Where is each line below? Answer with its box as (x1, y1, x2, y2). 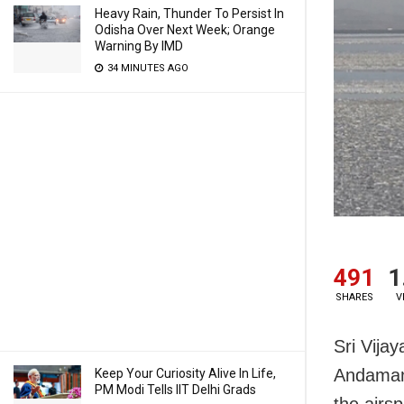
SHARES (335, 291, 373, 304)
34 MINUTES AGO (105, 62, 188, 74)
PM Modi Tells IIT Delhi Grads (95, 382, 256, 397)
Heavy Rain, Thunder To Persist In (95, 6, 284, 21)
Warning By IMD (95, 39, 183, 53)
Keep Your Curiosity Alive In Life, (95, 366, 276, 381)
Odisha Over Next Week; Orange (95, 23, 275, 37)
